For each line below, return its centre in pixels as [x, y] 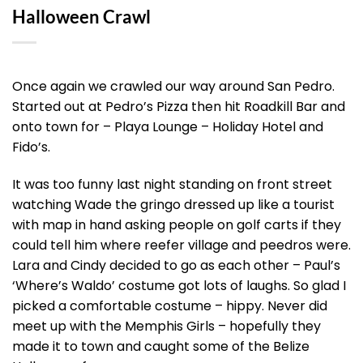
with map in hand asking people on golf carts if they [177, 224]
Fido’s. [31, 147]
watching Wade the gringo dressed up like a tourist [173, 204]
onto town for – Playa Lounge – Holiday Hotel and [168, 127]
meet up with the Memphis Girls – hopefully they [167, 326]
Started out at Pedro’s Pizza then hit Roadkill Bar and [179, 107]
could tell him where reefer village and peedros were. [181, 245]
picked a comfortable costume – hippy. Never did [170, 305]
